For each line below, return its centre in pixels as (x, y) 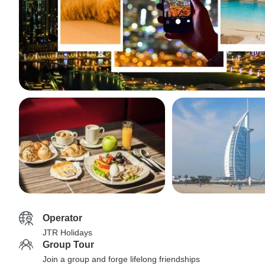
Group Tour (68, 245)
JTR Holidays (67, 232)
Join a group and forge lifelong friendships (121, 259)
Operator (62, 218)
